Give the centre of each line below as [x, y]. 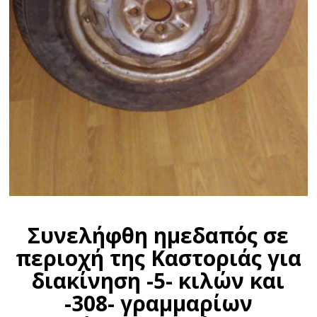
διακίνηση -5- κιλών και [158, 281]
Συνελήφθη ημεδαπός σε [158, 236]
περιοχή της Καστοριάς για [158, 258]
